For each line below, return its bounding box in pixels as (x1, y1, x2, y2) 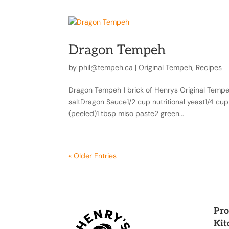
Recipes (196, 63, 222, 73)
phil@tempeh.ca (79, 63, 133, 73)
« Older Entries (68, 151, 117, 161)
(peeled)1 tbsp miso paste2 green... (68, 109, 185, 119)
